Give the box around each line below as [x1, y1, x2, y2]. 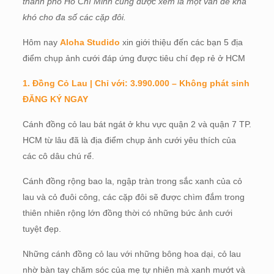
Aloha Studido [59, 37, 120, 47]
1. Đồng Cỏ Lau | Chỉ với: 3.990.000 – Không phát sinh [22, 78, 250, 88]
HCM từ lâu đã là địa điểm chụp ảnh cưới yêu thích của [22, 135, 236, 145]
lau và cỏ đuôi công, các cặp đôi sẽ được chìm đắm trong [22, 192, 245, 202]
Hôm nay [22, 37, 60, 47]
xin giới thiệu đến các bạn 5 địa [119, 37, 243, 47]
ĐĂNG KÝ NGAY [22, 94, 88, 104]
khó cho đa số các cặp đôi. [22, 12, 126, 22]
